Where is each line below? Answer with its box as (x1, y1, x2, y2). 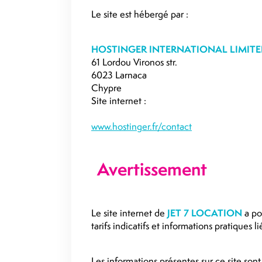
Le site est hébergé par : (91, 8, 188, 20)
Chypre (91, 81, 122, 94)
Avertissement (97, 157, 207, 181)
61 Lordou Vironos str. (91, 56, 177, 68)
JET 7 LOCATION (167, 206, 242, 219)
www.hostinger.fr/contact (91, 120, 192, 133)
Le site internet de (91, 206, 167, 219)
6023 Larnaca (91, 68, 147, 81)
